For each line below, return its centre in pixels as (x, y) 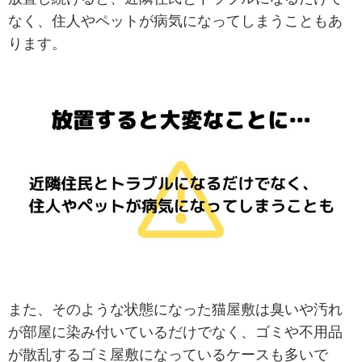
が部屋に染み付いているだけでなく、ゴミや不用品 (175, 332)
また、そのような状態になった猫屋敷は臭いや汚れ (175, 309)
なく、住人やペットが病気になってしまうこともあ (175, 21)
